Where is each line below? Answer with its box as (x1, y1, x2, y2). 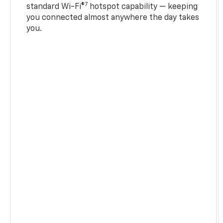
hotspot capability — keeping (88, 3, 198, 11)
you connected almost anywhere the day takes (26, 14, 200, 22)
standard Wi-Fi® (26, 3, 85, 11)
